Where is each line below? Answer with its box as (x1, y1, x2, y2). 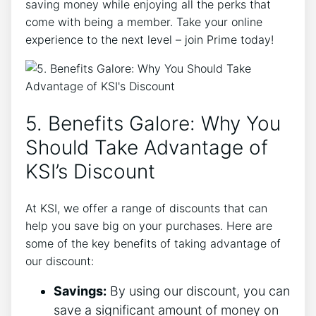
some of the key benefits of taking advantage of (25, 236, 281, 251)
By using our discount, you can (107, 284, 290, 299)
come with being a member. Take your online (25, 14, 262, 29)
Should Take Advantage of (25, 135, 268, 160)
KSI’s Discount (25, 159, 155, 184)
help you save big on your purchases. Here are (25, 219, 272, 233)
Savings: (54, 284, 107, 299)
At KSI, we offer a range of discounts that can (25, 201, 267, 216)
